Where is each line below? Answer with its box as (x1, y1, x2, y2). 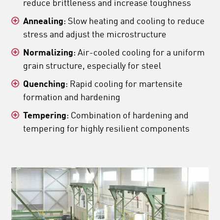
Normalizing (23, 48, 73, 57)
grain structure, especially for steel (23, 61, 161, 71)
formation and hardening (23, 93, 120, 102)
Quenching (23, 80, 65, 89)
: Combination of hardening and (66, 111, 189, 120)
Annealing (23, 17, 63, 26)
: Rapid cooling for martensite (65, 80, 183, 89)
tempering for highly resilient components (23, 124, 190, 134)
